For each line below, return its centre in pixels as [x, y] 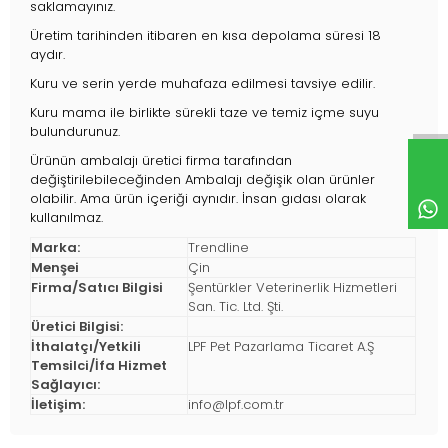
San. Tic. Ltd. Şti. [235, 307]
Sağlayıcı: [65, 385]
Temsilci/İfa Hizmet [99, 366]
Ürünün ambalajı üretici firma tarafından [161, 161]
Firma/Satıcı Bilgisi [97, 288]
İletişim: [58, 405]
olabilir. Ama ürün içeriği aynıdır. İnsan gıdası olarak [198, 199]
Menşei [55, 268]
